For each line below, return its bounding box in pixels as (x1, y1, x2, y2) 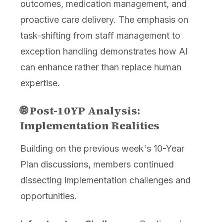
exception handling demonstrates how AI (20, 46, 188, 57)
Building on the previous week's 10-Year (20, 143, 184, 154)
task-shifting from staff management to (20, 30, 180, 41)
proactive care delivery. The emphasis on (20, 14, 188, 25)
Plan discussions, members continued (20, 159, 174, 170)
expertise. (20, 78, 60, 89)
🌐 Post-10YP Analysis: (20, 103, 140, 118)
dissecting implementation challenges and (20, 175, 191, 186)
